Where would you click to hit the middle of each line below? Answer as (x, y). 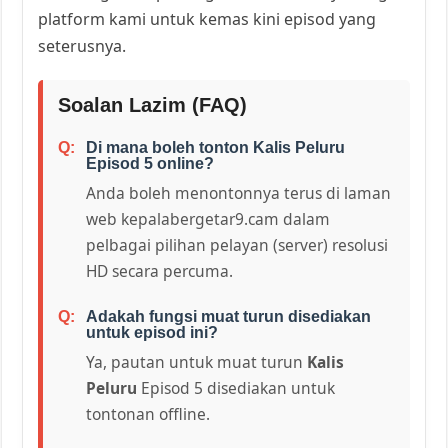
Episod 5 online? (150, 163)
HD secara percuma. (160, 270)
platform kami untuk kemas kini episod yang (207, 18)
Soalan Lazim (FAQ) (153, 104)
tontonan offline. (148, 413)
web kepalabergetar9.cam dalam (208, 218)
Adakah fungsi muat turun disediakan (229, 316)
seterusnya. (82, 45)
